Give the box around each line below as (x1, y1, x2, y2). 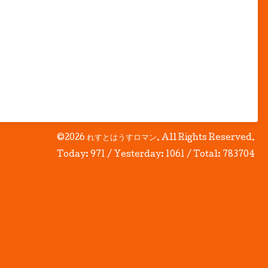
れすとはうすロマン (87, 134, 157, 142)
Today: (57, 151, 90, 159)
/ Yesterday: (105, 151, 166, 159)
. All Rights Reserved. (157, 134, 255, 142)
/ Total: (185, 151, 223, 159)
